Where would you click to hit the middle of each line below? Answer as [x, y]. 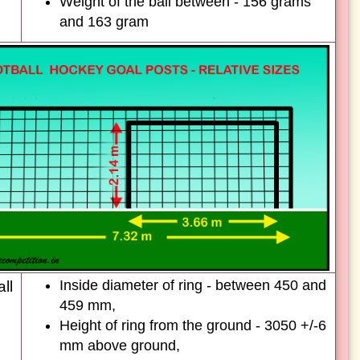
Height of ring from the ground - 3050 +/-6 [193, 325]
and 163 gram [104, 22]
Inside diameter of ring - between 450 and [193, 285]
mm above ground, [120, 346]
